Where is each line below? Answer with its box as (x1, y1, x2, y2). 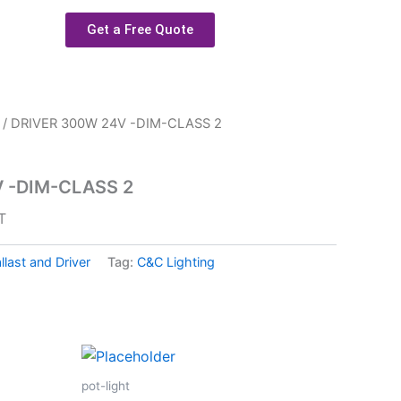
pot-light (81, 379, 130, 394)
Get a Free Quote (87, 21, 194, 38)
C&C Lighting (137, 253, 215, 269)
